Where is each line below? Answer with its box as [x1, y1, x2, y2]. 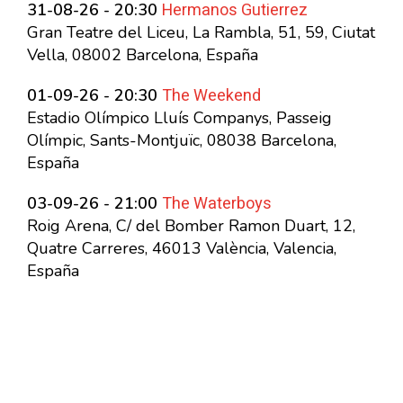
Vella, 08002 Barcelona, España [27, 44, 258, 67]
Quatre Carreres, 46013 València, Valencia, [27, 237, 336, 260]
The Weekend [162, 84, 261, 109]
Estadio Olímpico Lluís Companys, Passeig [27, 107, 332, 130]
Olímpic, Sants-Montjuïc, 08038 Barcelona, [27, 130, 336, 152]
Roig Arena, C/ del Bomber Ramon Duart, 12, [27, 215, 355, 237]
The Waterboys [162, 192, 272, 217]
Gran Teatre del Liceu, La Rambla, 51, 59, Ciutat [27, 22, 375, 44]
